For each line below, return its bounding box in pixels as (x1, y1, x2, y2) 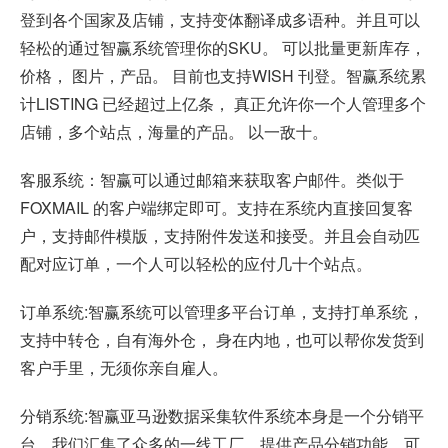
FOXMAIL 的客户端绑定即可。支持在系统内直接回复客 (20, 196, 413, 220)
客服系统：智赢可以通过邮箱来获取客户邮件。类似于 (20, 168, 404, 192)
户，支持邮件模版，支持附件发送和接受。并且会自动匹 (20, 224, 420, 248)
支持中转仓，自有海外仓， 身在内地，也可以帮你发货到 (20, 328, 424, 352)
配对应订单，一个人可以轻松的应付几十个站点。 (20, 252, 372, 276)
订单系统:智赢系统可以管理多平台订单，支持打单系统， (20, 300, 424, 324)
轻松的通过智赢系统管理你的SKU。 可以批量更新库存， (20, 36, 426, 60)
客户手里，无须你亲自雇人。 (20, 356, 228, 380)
